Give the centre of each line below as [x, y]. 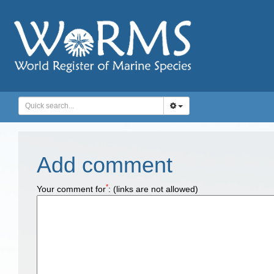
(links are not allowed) [156, 189]
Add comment [105, 165]
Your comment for [71, 189]
